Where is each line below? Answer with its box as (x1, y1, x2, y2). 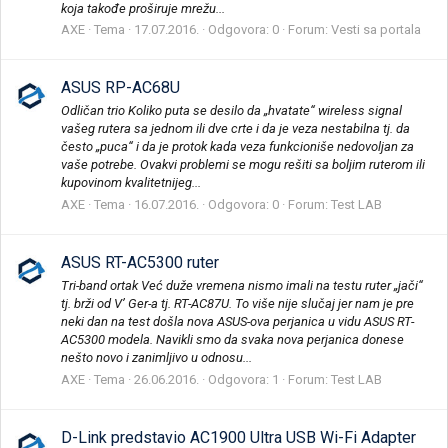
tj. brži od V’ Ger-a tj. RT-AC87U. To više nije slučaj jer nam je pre (61, 296, 414, 312)
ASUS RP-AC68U (61, 78, 180, 98)
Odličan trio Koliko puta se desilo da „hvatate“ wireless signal (61, 103, 402, 119)
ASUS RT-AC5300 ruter (61, 253, 219, 272)
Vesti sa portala (331, 21, 421, 37)
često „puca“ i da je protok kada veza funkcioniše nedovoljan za (61, 139, 414, 155)
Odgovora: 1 (208, 371, 279, 387)
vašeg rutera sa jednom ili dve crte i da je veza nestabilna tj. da (61, 121, 410, 137)
